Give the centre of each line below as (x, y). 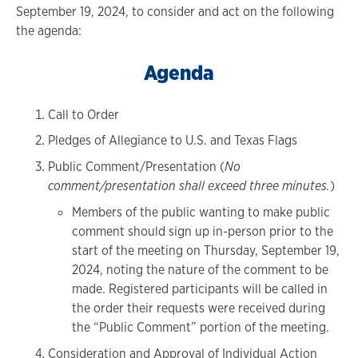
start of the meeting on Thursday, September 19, (206, 251)
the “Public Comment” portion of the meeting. (201, 328)
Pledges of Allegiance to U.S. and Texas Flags (173, 141)
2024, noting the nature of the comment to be (200, 270)
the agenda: (49, 30)
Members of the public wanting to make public (201, 213)
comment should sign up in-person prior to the (203, 232)
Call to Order (84, 114)
